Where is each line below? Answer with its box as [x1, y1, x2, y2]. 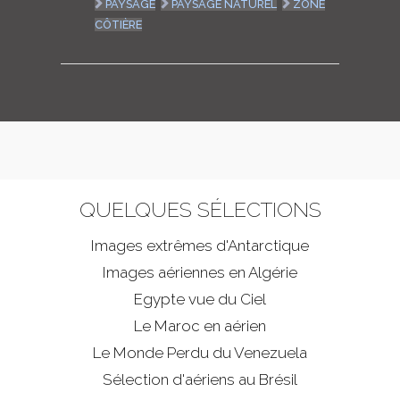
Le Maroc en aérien [134, 317, 266, 336]
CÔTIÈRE [95, 18, 143, 32]
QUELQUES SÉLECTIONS [79, 197, 321, 222]
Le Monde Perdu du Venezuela [93, 344, 307, 362]
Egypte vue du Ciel [134, 290, 266, 309]
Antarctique [228, 237, 309, 255]
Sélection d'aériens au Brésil [103, 371, 297, 389]
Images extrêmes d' [91, 237, 228, 255]
